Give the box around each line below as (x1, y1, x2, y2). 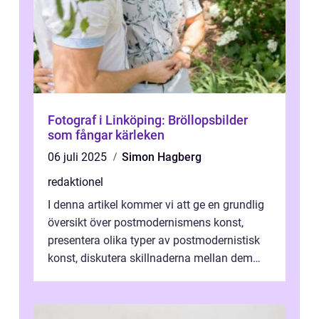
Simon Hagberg (122, 150, 202, 164)
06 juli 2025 (48, 150, 110, 164)
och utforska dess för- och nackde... (48, 269, 226, 283)
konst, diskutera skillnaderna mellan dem (48, 251, 253, 266)
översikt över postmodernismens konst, (48, 216, 244, 230)
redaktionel (48, 175, 103, 189)
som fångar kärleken (48, 127, 164, 143)
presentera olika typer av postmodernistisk (48, 234, 260, 248)
